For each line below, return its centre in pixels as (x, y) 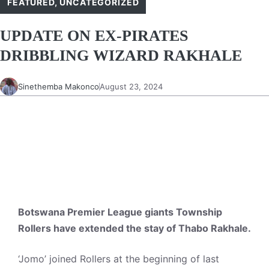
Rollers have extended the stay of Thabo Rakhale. (134, 228)
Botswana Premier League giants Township (120, 212)
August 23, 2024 (131, 86)
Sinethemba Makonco (59, 86)
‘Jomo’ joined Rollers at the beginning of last (119, 259)
